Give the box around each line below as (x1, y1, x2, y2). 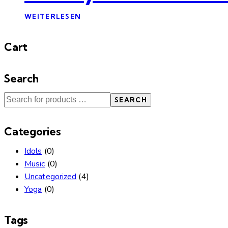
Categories (4, 125, 61, 138)
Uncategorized (24, 170, 77, 182)
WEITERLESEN (24, 12, 81, 21)
